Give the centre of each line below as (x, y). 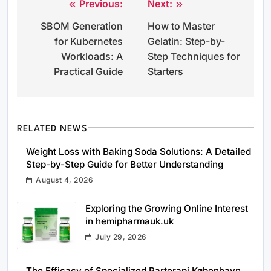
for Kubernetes (89, 41)
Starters (165, 71)
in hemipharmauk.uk (129, 221)
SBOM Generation (82, 26)
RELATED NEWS (53, 129)
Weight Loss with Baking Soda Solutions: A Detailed (139, 152)
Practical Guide (88, 71)
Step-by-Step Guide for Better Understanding (125, 164)
